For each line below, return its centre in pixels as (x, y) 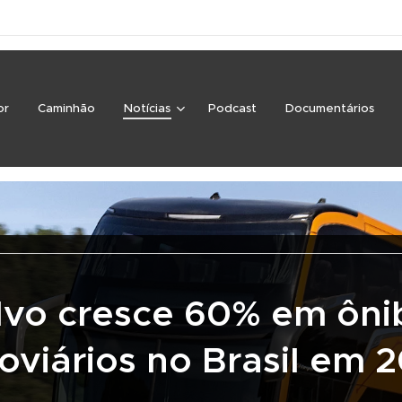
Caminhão (66, 108)
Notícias (147, 108)
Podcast (232, 108)
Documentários (330, 108)
